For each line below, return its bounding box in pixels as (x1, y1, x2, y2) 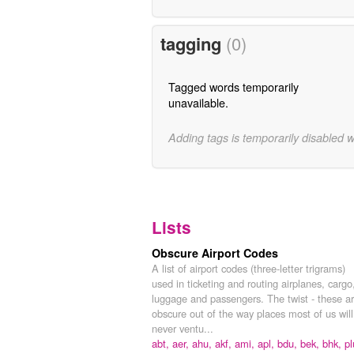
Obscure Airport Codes (152, 244, 278, 261)
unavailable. (168, 94, 228, 111)
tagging (160, 31, 226, 57)
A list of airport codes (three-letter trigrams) (152, 260, 345, 276)
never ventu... (152, 320, 213, 336)
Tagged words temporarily (168, 78, 299, 96)
